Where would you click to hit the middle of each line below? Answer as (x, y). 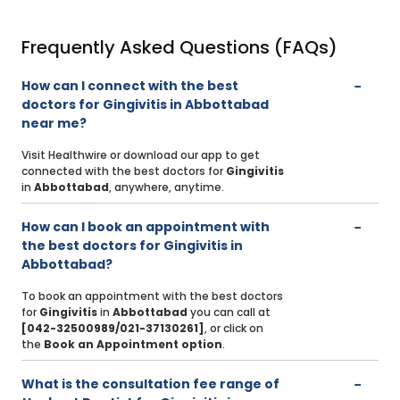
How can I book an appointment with (146, 227)
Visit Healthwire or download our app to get (141, 155)
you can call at (229, 312)
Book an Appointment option (133, 345)
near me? (54, 124)
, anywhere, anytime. (167, 187)
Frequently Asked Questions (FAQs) (179, 48)
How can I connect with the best (130, 86)
